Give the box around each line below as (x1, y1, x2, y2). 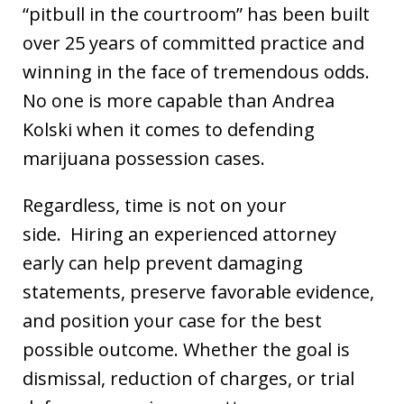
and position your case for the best (23, 308, 322, 333)
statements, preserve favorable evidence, (23, 280, 374, 304)
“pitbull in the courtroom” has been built (23, 2, 370, 26)
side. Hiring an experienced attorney (23, 222, 336, 246)
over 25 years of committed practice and (23, 31, 364, 55)
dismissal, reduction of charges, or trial (23, 366, 354, 390)
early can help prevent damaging (23, 251, 303, 275)
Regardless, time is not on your (23, 193, 287, 217)
